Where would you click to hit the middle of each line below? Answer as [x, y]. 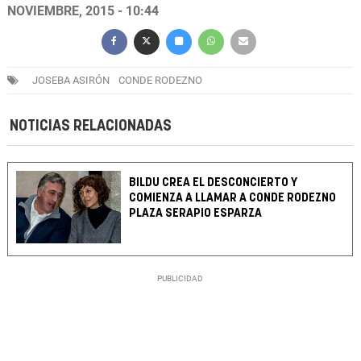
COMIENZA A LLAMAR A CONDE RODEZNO [233, 198]
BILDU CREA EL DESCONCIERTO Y [214, 183]
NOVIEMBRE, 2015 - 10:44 [83, 11]
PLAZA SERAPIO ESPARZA [196, 214]
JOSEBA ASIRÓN [71, 81]
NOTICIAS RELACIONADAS [91, 127]
